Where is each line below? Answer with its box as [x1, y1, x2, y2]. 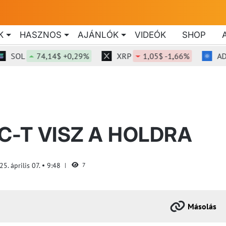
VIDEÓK [135, 29, 166, 40]
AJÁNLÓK [78, 29, 119, 40]
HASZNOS [20, 29, 62, 40]
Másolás [188, 201, 216, 211]
